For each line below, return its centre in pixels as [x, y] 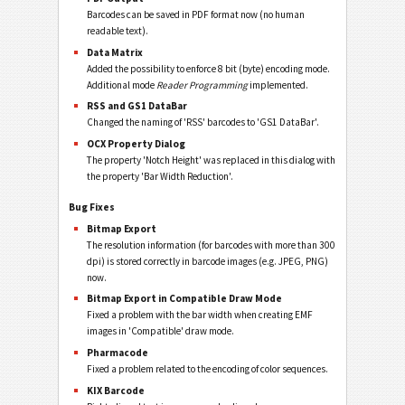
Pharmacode [118, 353]
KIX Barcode [116, 390]
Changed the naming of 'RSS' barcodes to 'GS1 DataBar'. [203, 122]
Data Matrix [115, 52]
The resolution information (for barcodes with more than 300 [212, 245]
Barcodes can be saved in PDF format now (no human [196, 14]
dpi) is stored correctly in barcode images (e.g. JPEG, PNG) [208, 261]
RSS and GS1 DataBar [137, 106]
